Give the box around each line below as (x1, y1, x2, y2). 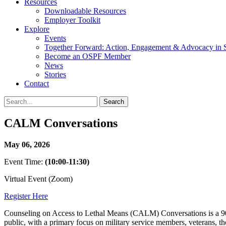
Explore (24, 24, 49, 33)
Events (44, 33, 66, 42)
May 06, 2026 (4, 140, 50, 149)
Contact (24, 79, 49, 88)
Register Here (4, 192, 48, 201)
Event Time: (4, 157, 45, 166)
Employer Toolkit (44, 15, 100, 24)
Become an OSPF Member (44, 51, 131, 61)
